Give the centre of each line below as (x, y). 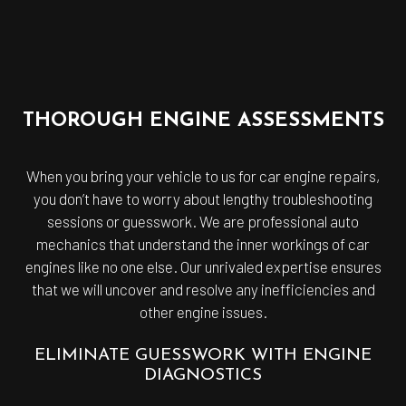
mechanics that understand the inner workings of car (203, 243)
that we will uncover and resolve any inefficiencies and (203, 289)
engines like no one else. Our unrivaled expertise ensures (203, 266)
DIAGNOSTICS (203, 375)
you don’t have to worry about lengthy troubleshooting (203, 198)
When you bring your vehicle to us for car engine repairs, (203, 175)
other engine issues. (203, 311)
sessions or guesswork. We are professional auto (203, 221)
